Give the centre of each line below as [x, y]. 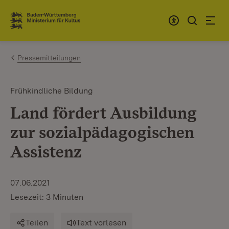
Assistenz [46, 152]
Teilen [37, 223]
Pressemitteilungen [49, 58]
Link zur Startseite [48, 25]
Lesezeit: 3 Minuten [47, 197]
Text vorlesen [101, 223]
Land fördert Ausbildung [103, 113]
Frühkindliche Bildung [52, 91]
